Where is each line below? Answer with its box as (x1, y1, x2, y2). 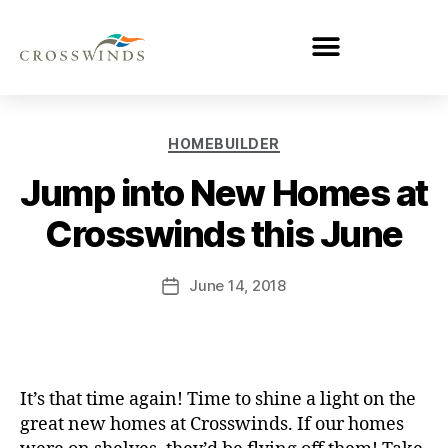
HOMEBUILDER (168, 134, 280, 152)
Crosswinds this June (45, 212, 403, 257)
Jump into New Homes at (20, 171, 428, 216)
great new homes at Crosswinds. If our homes (20, 413, 404, 437)
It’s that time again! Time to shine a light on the (20, 388, 416, 412)
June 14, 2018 (189, 276, 286, 296)
